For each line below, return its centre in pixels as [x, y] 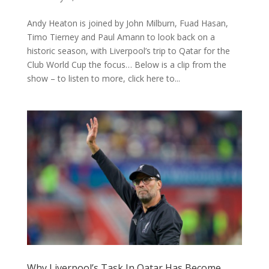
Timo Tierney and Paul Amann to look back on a [121, 37]
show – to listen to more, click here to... [103, 78]
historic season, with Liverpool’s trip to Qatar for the [128, 50]
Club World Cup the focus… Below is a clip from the [126, 64]
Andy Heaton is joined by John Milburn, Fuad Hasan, [127, 23]
